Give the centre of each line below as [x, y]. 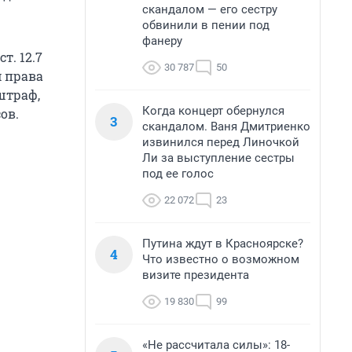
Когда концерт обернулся [213, 111]
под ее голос [178, 174]
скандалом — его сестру [210, 9]
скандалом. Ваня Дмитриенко [226, 126]
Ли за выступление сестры [218, 158]
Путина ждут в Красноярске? [223, 244]
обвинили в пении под [206, 25]
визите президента [196, 275]
